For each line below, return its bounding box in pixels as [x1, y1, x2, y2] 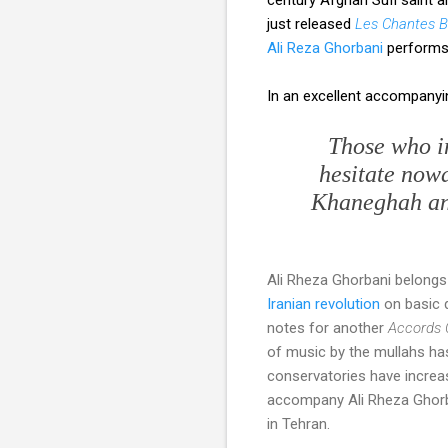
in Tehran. [267, 414, 330, 433]
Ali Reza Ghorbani [267, 38, 383, 57]
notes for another [267, 318, 388, 337]
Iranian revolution [267, 294, 380, 313]
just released [267, 14, 355, 33]
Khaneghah [310, 188, 422, 215]
